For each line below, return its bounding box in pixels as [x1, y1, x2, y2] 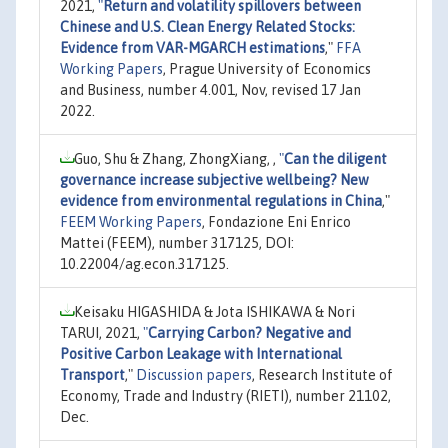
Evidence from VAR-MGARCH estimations [60, 39, 325, 56]
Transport [60, 366, 125, 383]
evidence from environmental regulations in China [60, 192, 382, 209]
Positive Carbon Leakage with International [60, 345, 342, 362]
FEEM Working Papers [60, 213, 202, 230]
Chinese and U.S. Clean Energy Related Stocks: [60, 18, 355, 35]
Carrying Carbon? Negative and [148, 324, 351, 341]
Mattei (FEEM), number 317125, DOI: [60, 234, 294, 251]
